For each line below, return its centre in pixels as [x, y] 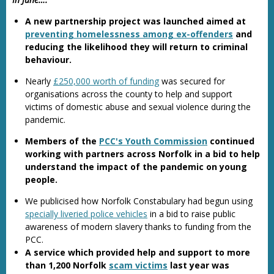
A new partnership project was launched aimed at [135, 21]
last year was [198, 265]
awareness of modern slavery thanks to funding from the [138, 227]
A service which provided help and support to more [138, 252]
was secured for [192, 81]
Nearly [39, 81]
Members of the [62, 141]
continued [231, 141]
